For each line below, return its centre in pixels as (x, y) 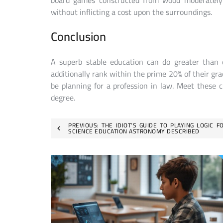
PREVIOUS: (84, 125)
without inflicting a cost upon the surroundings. (131, 12)
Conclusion (78, 37)
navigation (76, 144)
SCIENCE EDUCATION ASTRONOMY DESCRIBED (134, 131)
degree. (63, 97)
